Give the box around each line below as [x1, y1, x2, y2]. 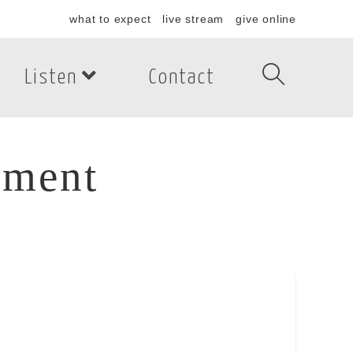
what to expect [69, 13, 151, 25]
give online [236, 13, 296, 25]
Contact [149, 67, 215, 88]
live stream [162, 13, 225, 25]
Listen [24, 67, 77, 88]
